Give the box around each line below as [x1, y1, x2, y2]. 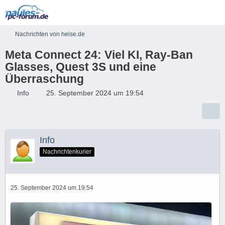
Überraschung [5, 72, 84, 85]
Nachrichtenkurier [43, 148, 91, 155]
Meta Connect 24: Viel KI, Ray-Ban [5, 48, 193, 61]
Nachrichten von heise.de [15, 31, 85, 38]
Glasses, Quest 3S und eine [5, 60, 156, 73]
